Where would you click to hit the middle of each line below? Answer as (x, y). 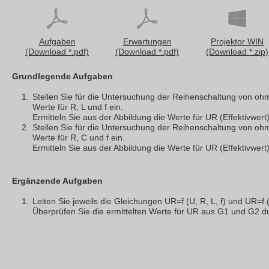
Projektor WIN (237, 41)
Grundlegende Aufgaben (62, 76)
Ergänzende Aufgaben (57, 181)
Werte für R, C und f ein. (79, 138)
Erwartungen (147, 41)
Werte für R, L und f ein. (78, 107)
